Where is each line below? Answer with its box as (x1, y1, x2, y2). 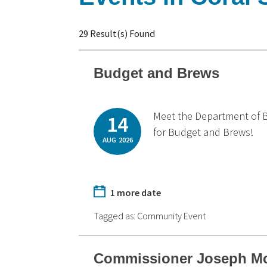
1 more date (110, 187, 162, 198)
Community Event (137, 210, 206, 222)
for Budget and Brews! (153, 125, 254, 139)
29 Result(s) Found (79, 27, 156, 39)
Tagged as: (94, 210, 138, 222)
